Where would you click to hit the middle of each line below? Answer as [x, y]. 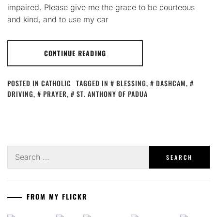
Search [19, 151]
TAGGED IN [93, 83]
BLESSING [131, 83]
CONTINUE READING [75, 53]
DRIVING [20, 93]
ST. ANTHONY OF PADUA [112, 93]
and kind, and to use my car [58, 19]
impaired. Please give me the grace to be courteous [101, 7]
